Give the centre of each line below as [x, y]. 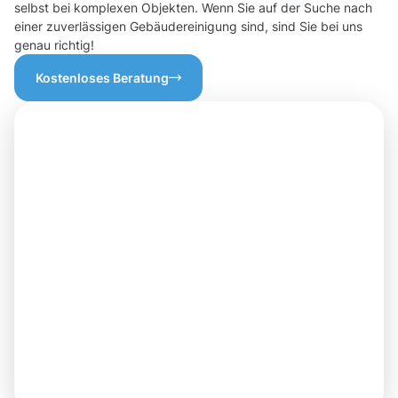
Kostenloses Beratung [102, 78]
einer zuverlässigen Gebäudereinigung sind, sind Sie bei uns [188, 27]
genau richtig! [54, 45]
